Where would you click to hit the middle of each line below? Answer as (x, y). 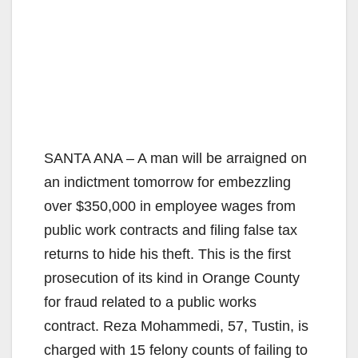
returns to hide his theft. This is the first (167, 254)
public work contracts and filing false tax (171, 230)
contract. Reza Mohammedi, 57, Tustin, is (176, 326)
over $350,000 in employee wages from (170, 206)
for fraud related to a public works (150, 302)
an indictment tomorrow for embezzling (167, 182)
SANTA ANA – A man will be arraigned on (175, 158)
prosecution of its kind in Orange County (172, 278)
